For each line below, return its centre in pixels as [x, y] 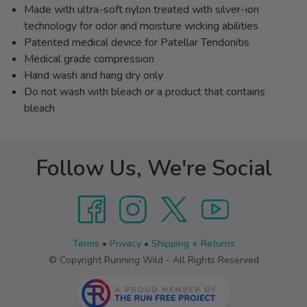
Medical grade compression [90, 59]
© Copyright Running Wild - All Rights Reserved [153, 260]
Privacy [125, 243]
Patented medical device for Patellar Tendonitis [137, 42]
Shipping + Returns [193, 243]
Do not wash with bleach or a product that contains [145, 91]
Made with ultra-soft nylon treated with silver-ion [142, 9]
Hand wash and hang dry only [95, 75]
